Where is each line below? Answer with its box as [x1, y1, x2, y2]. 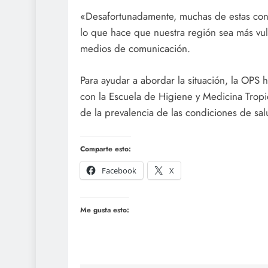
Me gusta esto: [80, 205, 129, 216]
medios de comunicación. [80, 41, 190, 56]
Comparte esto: [80, 144, 131, 155]
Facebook [102, 165, 136, 176]
